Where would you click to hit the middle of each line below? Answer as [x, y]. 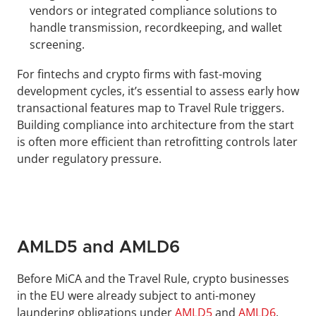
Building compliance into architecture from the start [156, 125]
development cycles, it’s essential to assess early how [158, 91]
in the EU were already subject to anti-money [136, 296]
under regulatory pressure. [89, 159]
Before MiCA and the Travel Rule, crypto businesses [153, 279]
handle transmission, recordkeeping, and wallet [156, 28]
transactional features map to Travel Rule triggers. [151, 108]
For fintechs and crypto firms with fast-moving [139, 74]
